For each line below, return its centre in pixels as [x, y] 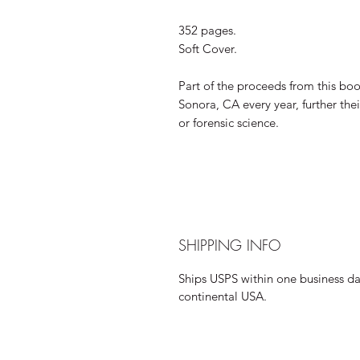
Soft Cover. [209, 48]
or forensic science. [229, 122]
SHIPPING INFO [229, 245]
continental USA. [223, 296]
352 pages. [207, 30]
